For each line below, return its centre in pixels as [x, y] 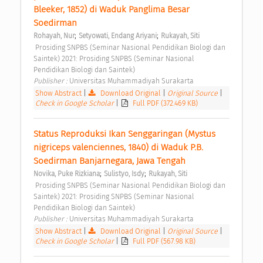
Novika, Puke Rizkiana [67, 174]
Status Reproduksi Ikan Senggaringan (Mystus [124, 134]
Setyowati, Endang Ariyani [118, 36]
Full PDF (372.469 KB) [166, 103]
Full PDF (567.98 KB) [164, 241]
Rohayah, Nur [54, 36]
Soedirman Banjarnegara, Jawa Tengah [111, 161]
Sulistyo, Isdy [124, 174]
